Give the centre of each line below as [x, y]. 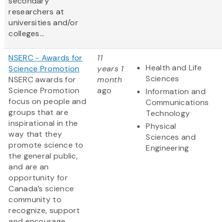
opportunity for [38, 178]
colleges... [27, 34]
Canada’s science [41, 189]
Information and [176, 92]
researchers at [36, 12]
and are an [29, 167]
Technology [168, 113]
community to [35, 200]
